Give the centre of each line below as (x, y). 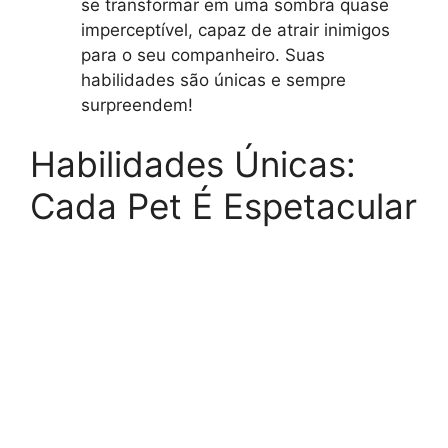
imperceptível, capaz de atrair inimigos (235, 29)
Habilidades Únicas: (193, 164)
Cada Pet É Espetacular (223, 206)
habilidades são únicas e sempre (213, 79)
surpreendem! (137, 104)
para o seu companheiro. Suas (203, 54)
